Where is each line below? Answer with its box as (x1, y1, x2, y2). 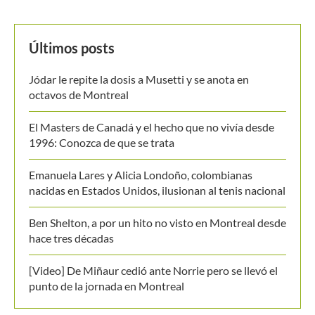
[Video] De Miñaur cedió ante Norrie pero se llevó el (29, 263, 278, 277)
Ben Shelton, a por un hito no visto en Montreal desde (29, 215, 286, 229)
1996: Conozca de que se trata (29, 135, 174, 149)
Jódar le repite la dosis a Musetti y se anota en (29, 72, 249, 86)
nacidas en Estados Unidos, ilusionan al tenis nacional (29, 183, 285, 197)
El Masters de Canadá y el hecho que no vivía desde (29, 120, 274, 134)
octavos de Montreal (29, 87, 129, 101)
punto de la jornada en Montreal (29, 278, 184, 292)
